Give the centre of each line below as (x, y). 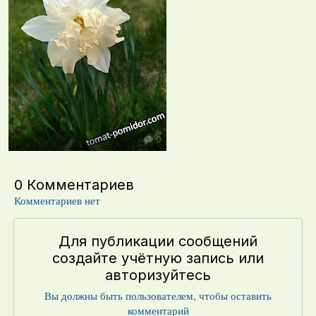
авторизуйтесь (158, 275)
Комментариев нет (57, 201)
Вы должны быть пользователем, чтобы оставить (158, 296)
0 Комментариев (74, 185)
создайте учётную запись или (158, 259)
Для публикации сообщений (158, 242)
